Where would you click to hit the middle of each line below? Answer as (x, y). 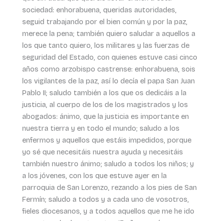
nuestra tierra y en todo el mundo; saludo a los (101, 128)
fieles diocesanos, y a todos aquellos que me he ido (108, 211)
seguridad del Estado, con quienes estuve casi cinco (110, 57)
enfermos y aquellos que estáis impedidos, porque (107, 140)
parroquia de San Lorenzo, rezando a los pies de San (109, 187)
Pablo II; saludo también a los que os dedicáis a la (104, 92)
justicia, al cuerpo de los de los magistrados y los (105, 104)
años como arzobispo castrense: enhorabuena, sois (109, 69)
